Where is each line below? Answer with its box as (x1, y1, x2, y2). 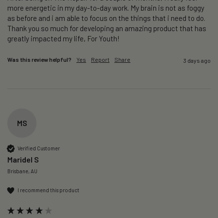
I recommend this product (18, 187, 79, 194)
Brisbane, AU (7, 167, 37, 174)
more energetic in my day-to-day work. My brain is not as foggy (7, 3, 204, 12)
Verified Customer (18, 145, 60, 152)
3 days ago (183, 56, 211, 64)
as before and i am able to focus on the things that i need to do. (7, 13, 205, 22)
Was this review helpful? (7, 55, 72, 63)
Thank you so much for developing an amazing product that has (7, 23, 206, 33)
